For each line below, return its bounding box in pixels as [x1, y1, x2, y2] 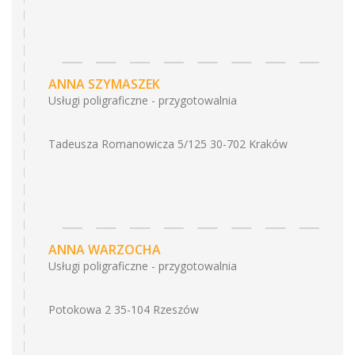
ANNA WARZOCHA [48, 241, 161, 258]
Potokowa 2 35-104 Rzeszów [48, 302, 199, 317]
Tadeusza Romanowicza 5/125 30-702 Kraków [48, 136, 288, 151]
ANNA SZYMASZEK [48, 75, 160, 93]
